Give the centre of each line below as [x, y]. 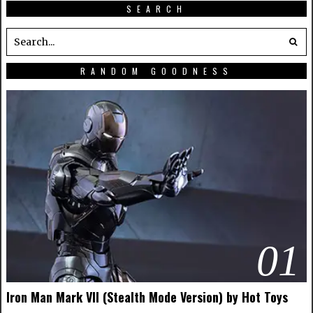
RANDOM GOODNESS [156, 71]
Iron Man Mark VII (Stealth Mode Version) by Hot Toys [147, 297]
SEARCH [156, 9]
